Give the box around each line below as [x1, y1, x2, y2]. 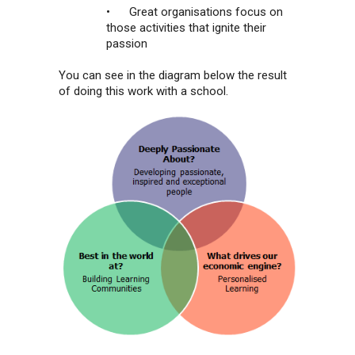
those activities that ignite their [106, 21, 266, 35]
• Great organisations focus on [106, 5, 283, 19]
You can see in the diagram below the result [59, 67, 287, 82]
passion [106, 36, 147, 51]
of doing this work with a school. [59, 83, 228, 98]
